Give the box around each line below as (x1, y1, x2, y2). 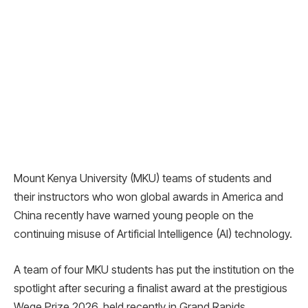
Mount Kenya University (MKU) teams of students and (14, 171, 272, 186)
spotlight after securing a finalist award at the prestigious (14, 280, 287, 295)
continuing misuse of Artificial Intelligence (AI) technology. (14, 227, 292, 241)
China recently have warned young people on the (14, 208, 254, 223)
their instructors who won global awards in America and (14, 190, 283, 204)
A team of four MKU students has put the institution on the (14, 262, 294, 276)
